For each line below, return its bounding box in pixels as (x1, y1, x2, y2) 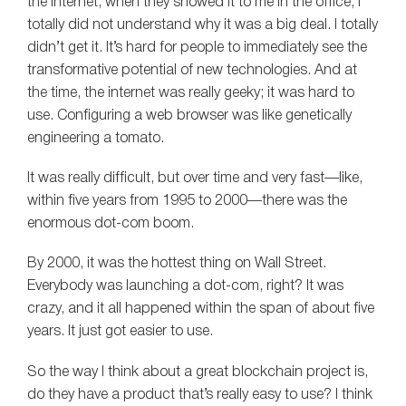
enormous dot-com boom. (27, 217, 194, 231)
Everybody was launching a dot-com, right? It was (27, 280, 343, 294)
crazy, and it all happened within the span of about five (27, 303, 374, 316)
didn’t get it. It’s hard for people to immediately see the (27, 42, 367, 55)
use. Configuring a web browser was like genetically (27, 110, 352, 123)
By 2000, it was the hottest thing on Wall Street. (27, 257, 326, 271)
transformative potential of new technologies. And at (27, 64, 357, 78)
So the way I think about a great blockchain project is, (27, 365, 368, 379)
